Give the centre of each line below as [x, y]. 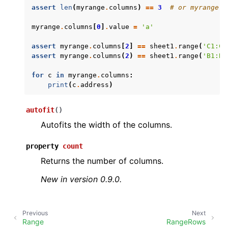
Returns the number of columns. [102, 161]
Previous [35, 213]
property [42, 146]
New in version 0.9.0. [81, 179]
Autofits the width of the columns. [106, 125]
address [95, 85]
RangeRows [186, 222]
